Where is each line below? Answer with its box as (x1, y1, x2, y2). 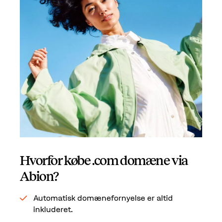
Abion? (20, 169, 58, 184)
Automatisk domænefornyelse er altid (33, 192, 173, 203)
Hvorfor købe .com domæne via (20, 153, 188, 168)
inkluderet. (33, 204, 73, 214)
